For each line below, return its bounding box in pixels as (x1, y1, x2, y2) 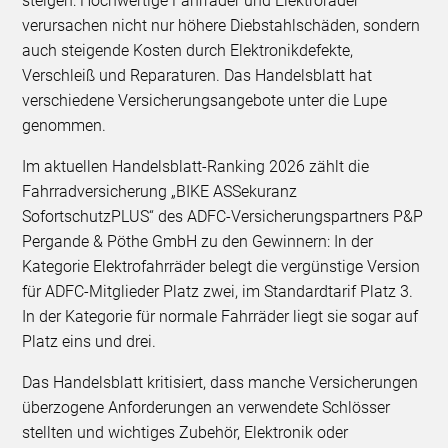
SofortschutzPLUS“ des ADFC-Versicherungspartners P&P (22, 207, 424, 227)
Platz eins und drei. (22, 332, 161, 352)
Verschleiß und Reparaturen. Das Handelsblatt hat (22, 66, 373, 86)
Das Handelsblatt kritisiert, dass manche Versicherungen (22, 373, 419, 393)
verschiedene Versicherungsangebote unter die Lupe (22, 91, 388, 111)
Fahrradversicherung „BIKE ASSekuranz (22, 182, 298, 202)
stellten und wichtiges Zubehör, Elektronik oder (22, 423, 349, 443)
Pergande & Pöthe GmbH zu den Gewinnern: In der (22, 232, 374, 252)
